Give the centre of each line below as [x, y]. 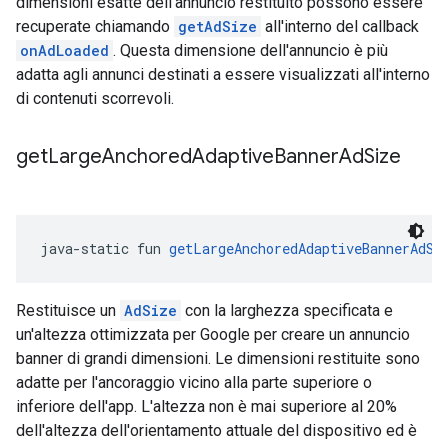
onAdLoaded [64, 50]
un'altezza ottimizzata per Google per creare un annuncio [213, 334]
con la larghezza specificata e [287, 310]
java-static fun [104, 248]
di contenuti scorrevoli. [95, 98]
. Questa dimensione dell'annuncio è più [250, 50]
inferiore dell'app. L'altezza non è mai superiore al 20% [206, 406]
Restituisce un [68, 310]
